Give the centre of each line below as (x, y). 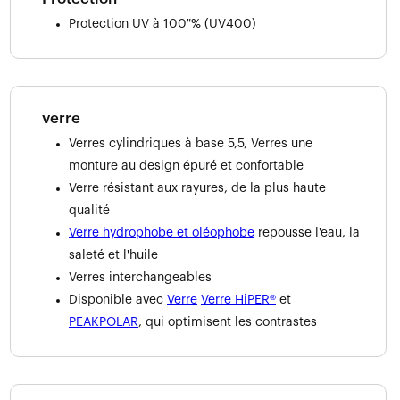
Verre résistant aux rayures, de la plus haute (197, 188)
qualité (89, 210)
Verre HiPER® (238, 300)
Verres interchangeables (140, 277)
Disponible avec (118, 300)
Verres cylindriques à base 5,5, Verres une (191, 143)
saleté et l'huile (113, 255)
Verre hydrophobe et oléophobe (162, 233)
